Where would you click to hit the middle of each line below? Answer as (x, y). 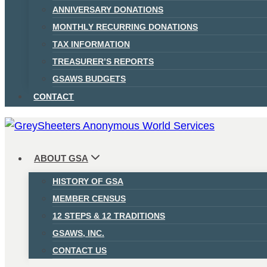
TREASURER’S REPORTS (103, 62)
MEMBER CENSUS (89, 198)
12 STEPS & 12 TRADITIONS (109, 215)
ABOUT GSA (61, 158)
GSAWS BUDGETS (89, 79)
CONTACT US (80, 250)
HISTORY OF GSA (88, 181)
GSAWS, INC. (78, 233)
